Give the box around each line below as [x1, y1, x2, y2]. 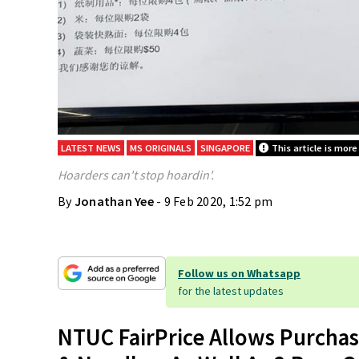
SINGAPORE [200, 142, 250, 154]
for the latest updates [178, 283, 284, 298]
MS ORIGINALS [130, 142, 192, 154]
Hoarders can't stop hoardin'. [58, 166, 214, 183]
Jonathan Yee [74, 192, 154, 209]
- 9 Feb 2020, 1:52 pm [156, 192, 273, 209]
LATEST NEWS [61, 142, 121, 154]
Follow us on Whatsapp [178, 265, 301, 280]
